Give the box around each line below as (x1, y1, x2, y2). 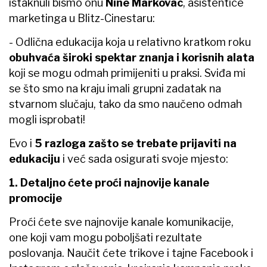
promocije (9, 191, 62, 204)
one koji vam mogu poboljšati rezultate (9, 231, 202, 244)
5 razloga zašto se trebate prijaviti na (35, 136, 237, 150)
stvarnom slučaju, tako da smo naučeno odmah (9, 97, 242, 110)
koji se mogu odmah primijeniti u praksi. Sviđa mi (9, 66, 246, 79)
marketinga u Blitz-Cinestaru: (9, 11, 155, 24)
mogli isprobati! (9, 113, 85, 126)
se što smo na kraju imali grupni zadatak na (9, 82, 221, 95)
